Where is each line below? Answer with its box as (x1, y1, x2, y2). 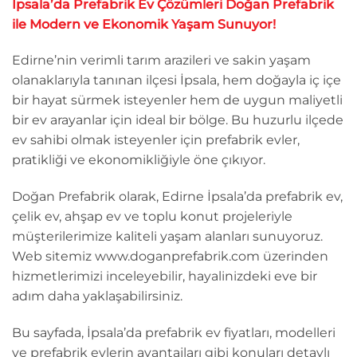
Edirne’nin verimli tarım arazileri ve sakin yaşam (12, 53, 311, 69)
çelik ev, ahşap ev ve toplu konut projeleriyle (12, 209, 292, 225)
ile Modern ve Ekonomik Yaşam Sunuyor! (12, 16, 276, 32)
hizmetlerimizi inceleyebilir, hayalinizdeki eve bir (12, 269, 317, 284)
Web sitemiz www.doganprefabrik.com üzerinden (12, 249, 328, 265)
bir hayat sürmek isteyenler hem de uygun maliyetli (12, 92, 343, 108)
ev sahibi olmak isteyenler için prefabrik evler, (12, 132, 300, 148)
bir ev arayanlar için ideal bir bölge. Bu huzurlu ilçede (12, 112, 343, 128)
